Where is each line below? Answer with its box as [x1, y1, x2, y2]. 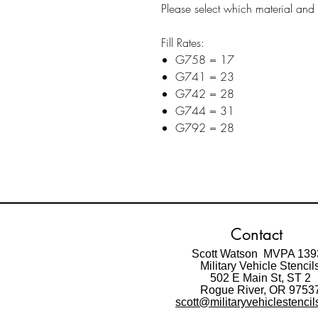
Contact [231, 224, 283, 244]
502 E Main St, [209, 272, 287, 284]
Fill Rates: [161, 35, 204, 50]
